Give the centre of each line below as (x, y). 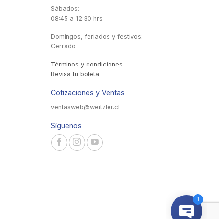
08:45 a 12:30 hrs (77, 19)
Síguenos (66, 126)
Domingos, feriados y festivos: (97, 37)
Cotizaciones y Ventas (88, 93)
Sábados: (65, 9)
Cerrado (63, 46)
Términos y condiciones (87, 64)
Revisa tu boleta (75, 74)
